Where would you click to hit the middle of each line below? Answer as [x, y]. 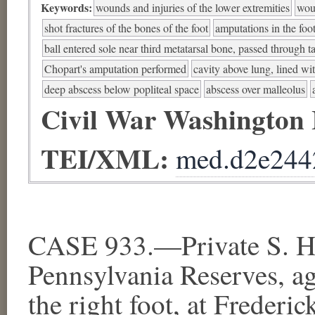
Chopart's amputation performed [115, 68]
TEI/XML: [108, 157]
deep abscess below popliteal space [122, 89]
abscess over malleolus [256, 89]
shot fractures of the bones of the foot [126, 27]
